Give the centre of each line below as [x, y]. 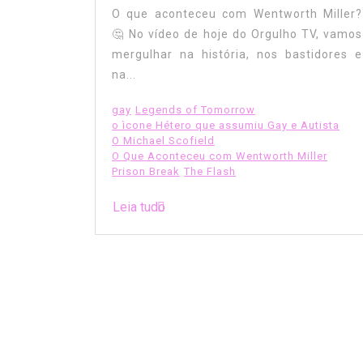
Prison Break [146, 171]
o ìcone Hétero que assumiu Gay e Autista [226, 125]
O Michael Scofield [163, 140]
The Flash [210, 171]
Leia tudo [139, 207]
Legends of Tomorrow [195, 109]
